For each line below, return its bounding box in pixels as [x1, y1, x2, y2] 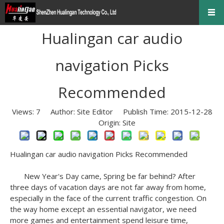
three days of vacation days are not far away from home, [10, 182, 206, 192]
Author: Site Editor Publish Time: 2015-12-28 [40, 106, 212, 116]
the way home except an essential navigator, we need [10, 204, 196, 214]
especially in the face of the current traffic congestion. [10, 193, 196, 203]
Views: [11, 106, 36, 116]
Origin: [88, 117, 122, 127]
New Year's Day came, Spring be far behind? [24, 171, 178, 181]
